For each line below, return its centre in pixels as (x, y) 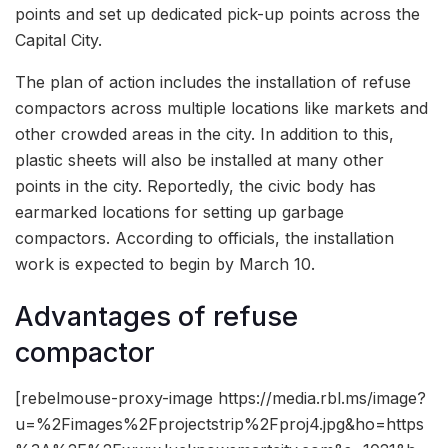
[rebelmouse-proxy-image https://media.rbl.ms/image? (220, 398)
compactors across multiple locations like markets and (221, 107)
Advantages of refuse (156, 317)
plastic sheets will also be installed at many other (199, 159)
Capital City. (58, 39)
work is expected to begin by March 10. (165, 263)
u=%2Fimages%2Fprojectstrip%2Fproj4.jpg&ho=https (219, 424)
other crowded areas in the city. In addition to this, (204, 133)
